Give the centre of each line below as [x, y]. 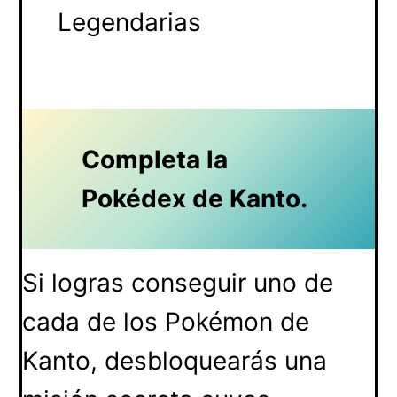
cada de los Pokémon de [166, 321]
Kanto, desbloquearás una [175, 360]
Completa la [154, 159]
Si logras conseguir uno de [178, 282]
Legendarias [130, 22]
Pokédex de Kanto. [194, 198]
